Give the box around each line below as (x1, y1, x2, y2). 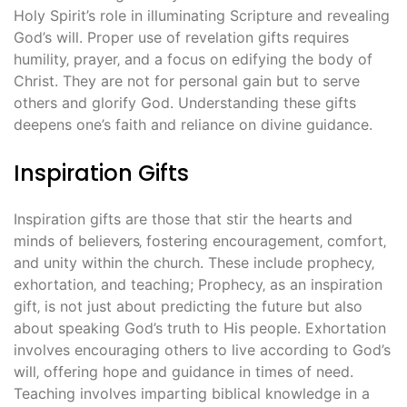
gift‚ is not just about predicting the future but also (14, 297, 362, 316)
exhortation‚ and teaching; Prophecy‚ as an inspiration (14, 275, 382, 294)
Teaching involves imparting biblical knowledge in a (14, 384, 370, 403)
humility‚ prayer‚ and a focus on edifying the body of (14, 50, 372, 69)
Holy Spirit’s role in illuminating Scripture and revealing (14, 6, 390, 25)
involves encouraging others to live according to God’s (14, 341, 391, 360)
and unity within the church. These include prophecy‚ (14, 253, 374, 273)
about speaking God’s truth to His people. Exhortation (14, 319, 386, 338)
